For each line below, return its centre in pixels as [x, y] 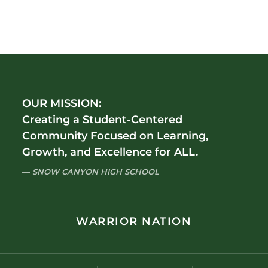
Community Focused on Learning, [115, 136]
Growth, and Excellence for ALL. [110, 152]
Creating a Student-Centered [103, 120]
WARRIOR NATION [134, 222]
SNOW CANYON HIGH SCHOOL [96, 172]
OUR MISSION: [62, 104]
